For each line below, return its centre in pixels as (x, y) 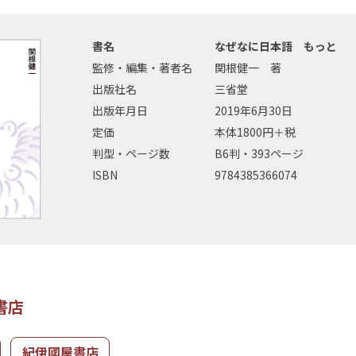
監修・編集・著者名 (142, 68)
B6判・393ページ (259, 154)
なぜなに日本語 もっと (276, 46)
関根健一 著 (248, 68)
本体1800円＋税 (255, 132)
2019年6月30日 (253, 111)
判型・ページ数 (131, 154)
